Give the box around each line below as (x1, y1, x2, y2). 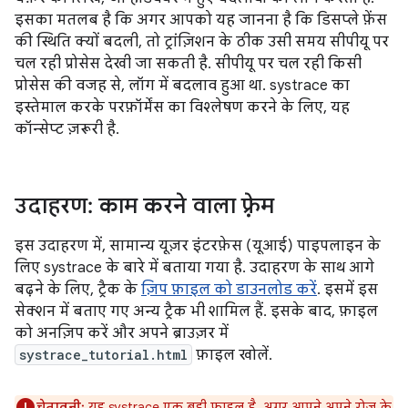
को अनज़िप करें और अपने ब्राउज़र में (15, 324, 229, 342)
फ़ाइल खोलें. (192, 346, 272, 364)
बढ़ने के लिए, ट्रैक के (15, 280, 141, 299)
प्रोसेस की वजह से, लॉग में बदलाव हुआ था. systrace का (15, 76, 350, 95)
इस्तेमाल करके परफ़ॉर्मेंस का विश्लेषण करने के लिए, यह (15, 98, 350, 117)
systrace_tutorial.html (19, 346, 188, 363)
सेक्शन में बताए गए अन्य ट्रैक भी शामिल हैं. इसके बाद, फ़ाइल (15, 302, 378, 321)
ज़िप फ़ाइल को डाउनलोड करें (141, 280, 317, 299)
